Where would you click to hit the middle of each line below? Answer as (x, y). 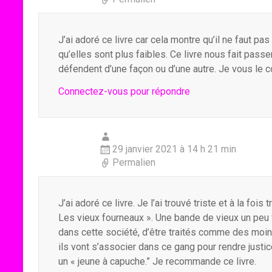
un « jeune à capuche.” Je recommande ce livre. (157, 261)
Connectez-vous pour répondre (124, 91)
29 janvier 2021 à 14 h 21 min (174, 149)
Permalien (134, 162)
